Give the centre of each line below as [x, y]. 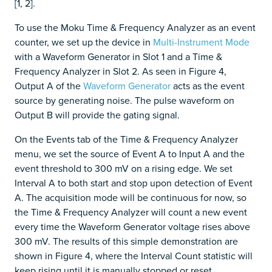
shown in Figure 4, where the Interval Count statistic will [134, 256]
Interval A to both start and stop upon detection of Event [134, 183]
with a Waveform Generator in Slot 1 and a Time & [118, 57]
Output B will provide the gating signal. [97, 115]
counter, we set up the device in [84, 42]
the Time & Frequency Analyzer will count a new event [131, 212]
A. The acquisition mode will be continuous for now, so [131, 198]
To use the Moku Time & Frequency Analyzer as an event [135, 28]
